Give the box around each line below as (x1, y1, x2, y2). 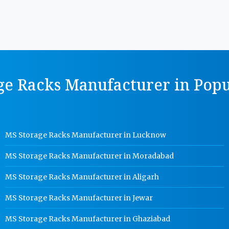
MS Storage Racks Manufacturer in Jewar (5, 193, 153, 202)
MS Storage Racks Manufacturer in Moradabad (5, 151, 174, 161)
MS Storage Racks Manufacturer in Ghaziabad (5, 214, 171, 223)
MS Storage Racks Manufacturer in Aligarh (5, 172, 159, 181)
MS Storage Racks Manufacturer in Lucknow (5, 130, 167, 140)
